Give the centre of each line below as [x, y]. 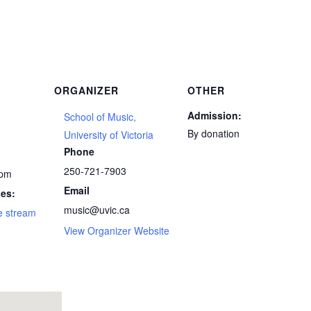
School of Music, [100, 117]
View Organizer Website [117, 230]
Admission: [215, 115]
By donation [214, 133]
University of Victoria [109, 135]
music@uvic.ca [97, 210]
